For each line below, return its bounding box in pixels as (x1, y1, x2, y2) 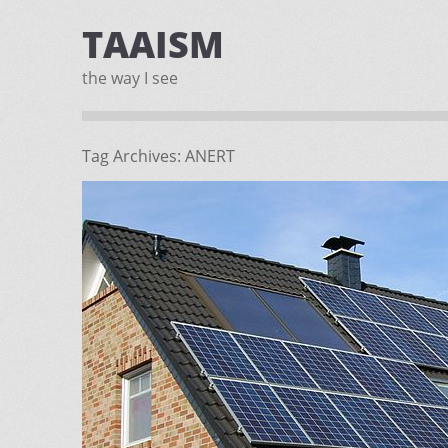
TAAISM (82, 20, 224, 69)
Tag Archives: (82, 145, 185, 167)
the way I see (82, 67, 178, 89)
